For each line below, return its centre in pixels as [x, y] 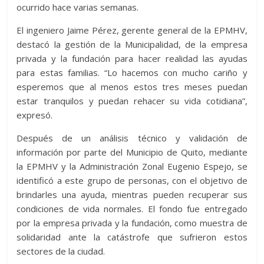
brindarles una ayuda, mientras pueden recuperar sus [132, 195]
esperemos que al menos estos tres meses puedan [132, 87]
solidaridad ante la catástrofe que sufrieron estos [132, 237]
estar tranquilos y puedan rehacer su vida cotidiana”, [132, 101]
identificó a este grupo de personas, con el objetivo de [132, 181]
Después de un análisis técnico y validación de [132, 138]
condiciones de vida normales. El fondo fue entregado [132, 209]
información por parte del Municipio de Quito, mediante [132, 152]
